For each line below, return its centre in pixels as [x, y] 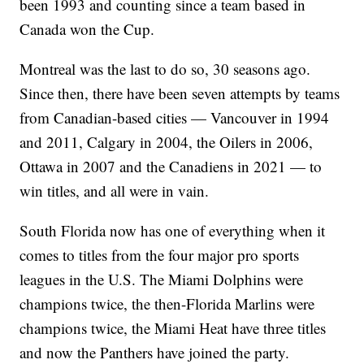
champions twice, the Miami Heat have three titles [173, 328]
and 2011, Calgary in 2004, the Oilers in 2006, [167, 142]
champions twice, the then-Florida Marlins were [167, 304]
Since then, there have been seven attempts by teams [180, 93]
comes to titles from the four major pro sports [160, 255]
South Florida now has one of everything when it [173, 231]
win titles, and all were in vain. [115, 191]
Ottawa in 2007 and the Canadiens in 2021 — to [171, 167]
